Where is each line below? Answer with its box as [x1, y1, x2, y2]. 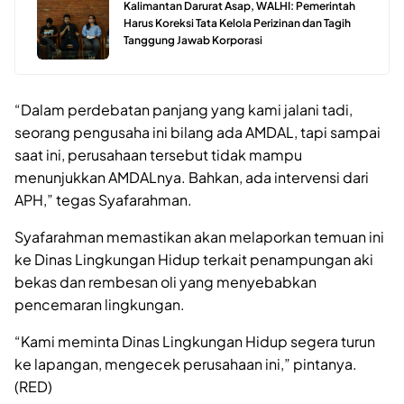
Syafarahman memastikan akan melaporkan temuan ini [14, 226, 384, 246]
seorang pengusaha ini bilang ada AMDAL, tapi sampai [14, 122, 381, 142]
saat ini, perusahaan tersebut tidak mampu [14, 144, 302, 164]
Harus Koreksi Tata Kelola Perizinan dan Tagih [124, 16, 351, 31]
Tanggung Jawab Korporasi [124, 33, 262, 48]
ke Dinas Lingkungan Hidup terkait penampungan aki [14, 249, 373, 269]
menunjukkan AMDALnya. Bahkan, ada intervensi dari [14, 167, 369, 187]
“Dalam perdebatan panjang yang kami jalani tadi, [14, 99, 353, 119]
